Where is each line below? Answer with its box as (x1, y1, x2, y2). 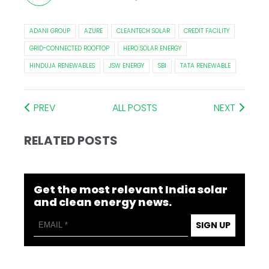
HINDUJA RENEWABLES (29, 61, 95, 70)
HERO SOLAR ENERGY (123, 43, 182, 53)
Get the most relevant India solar (34, 181, 228, 197)
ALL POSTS (112, 100, 157, 115)
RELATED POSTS (24, 131, 118, 149)
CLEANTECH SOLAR (116, 26, 171, 35)
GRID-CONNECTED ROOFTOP (29, 43, 110, 53)
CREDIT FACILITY (184, 26, 230, 35)
